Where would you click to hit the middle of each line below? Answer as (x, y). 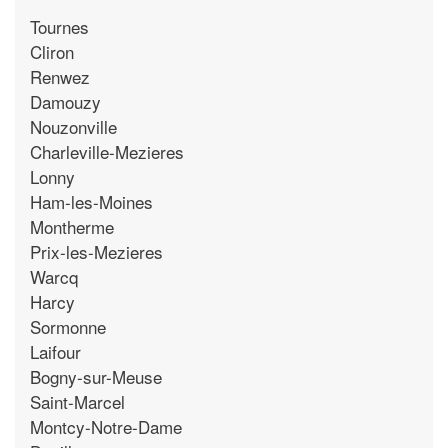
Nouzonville (73, 126)
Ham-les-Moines (91, 201)
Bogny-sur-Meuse (96, 376)
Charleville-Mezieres (107, 151)
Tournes (59, 26)
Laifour (55, 351)
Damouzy (65, 101)
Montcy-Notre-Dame (106, 426)
